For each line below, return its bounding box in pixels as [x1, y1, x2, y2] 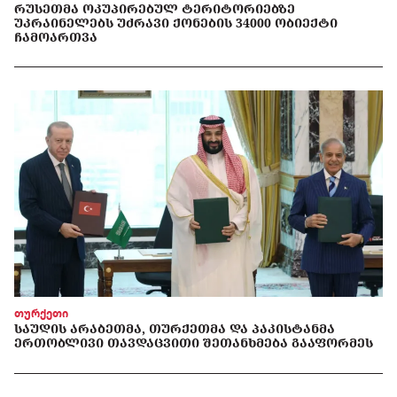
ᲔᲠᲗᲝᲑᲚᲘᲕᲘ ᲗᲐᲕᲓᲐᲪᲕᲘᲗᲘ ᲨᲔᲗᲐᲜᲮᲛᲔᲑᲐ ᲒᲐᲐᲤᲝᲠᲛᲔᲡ [14, 334, 373, 352]
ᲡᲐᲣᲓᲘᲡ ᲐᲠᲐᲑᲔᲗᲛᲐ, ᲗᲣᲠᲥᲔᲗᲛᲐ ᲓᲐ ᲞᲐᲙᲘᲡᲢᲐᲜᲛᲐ [14, 320, 335, 338]
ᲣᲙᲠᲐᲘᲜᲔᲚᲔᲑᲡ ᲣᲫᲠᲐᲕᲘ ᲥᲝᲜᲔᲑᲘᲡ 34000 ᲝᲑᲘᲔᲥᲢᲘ [14, 13, 338, 31]
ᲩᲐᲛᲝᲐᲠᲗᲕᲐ [14, 27, 97, 45]
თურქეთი [14, 307, 68, 321]
